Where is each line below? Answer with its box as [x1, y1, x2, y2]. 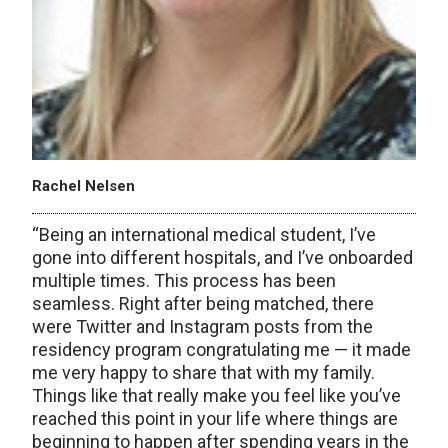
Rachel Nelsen [32, 176, 135, 195]
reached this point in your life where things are [32, 407, 398, 429]
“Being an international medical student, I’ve [32, 223, 376, 245]
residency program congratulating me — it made [32, 338, 411, 360]
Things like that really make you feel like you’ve [32, 384, 401, 406]
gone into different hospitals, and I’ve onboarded [32, 246, 413, 268]
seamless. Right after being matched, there [32, 292, 374, 314]
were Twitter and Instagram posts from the [32, 315, 373, 337]
